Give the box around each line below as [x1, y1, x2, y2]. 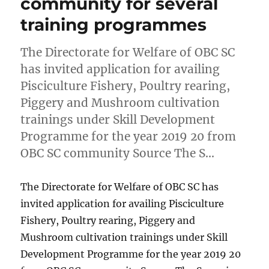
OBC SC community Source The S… [20, 146, 215, 161]
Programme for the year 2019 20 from [20, 129, 237, 144]
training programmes [20, 14, 207, 35]
